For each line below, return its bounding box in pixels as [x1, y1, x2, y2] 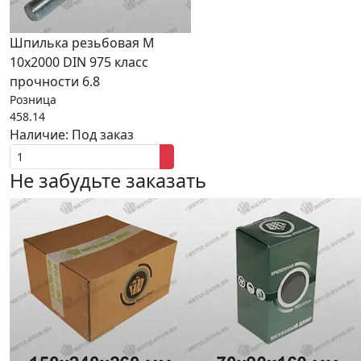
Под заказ [72, 126, 134, 143]
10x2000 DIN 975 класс [10, 53, 148, 71]
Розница [10, 92, 56, 107]
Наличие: [10, 126, 72, 143]
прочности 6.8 [10, 73, 100, 90]
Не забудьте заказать [10, 168, 206, 193]
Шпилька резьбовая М [10, 34, 155, 52]
